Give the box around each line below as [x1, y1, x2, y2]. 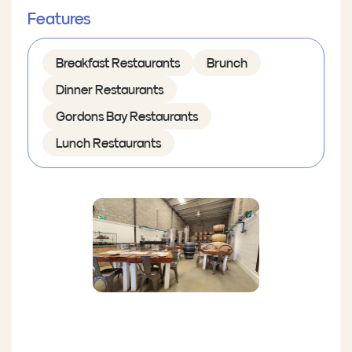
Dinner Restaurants [56, 83, 163, 97]
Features [27, 11, 90, 27]
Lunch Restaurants [56, 137, 161, 150]
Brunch [207, 57, 247, 70]
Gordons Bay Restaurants [56, 110, 198, 123]
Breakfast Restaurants [56, 57, 180, 70]
